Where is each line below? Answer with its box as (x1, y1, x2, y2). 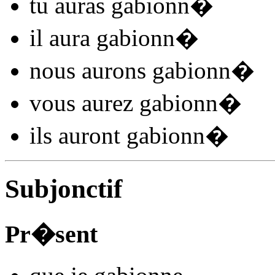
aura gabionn (43, 25, 175, 52)
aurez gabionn (76, 90, 218, 117)
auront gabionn (52, 122, 205, 149)
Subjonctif (5, 174, 122, 204)
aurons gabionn (76, 57, 231, 84)
